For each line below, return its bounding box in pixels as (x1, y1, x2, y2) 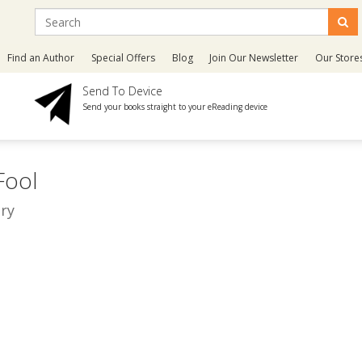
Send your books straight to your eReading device (82, 101, 268, 112)
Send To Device (82, 83, 163, 99)
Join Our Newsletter (209, 51, 299, 65)
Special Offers (91, 51, 156, 65)
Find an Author (7, 51, 75, 65)
